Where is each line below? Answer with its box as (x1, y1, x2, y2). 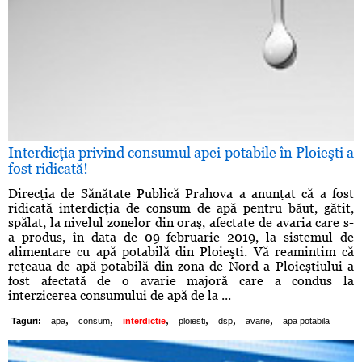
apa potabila (283, 316, 330, 326)
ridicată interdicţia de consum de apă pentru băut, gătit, (8, 200, 354, 217)
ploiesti (179, 316, 205, 326)
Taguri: (11, 316, 41, 326)
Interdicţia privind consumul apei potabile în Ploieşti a (8, 144, 354, 162)
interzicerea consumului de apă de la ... (8, 288, 231, 304)
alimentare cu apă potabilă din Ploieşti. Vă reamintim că (8, 244, 354, 260)
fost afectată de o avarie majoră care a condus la (8, 273, 354, 289)
